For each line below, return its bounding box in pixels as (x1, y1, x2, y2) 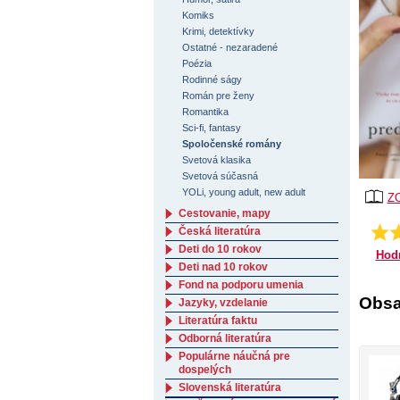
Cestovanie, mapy (179, 207, 271, 220)
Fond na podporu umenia (179, 279, 304, 291)
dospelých (179, 363, 231, 376)
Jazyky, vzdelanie (179, 296, 268, 309)
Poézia (182, 58, 212, 69)
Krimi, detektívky (182, 26, 255, 37)
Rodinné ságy (182, 74, 243, 85)
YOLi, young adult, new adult (182, 187, 306, 197)
